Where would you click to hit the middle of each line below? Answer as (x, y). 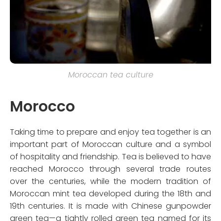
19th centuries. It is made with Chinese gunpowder (110, 206)
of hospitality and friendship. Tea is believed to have (110, 157)
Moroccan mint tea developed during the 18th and (110, 194)
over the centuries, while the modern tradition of (110, 182)
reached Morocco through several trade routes (110, 169)
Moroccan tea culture (110, 75)
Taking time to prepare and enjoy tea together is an (110, 132)
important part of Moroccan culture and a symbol (110, 145)
